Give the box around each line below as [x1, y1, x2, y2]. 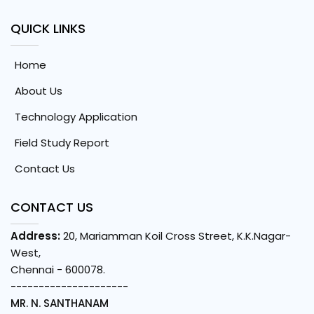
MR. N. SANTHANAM [11, 296, 109, 311]
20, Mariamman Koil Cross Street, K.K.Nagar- [60, 228, 291, 244]
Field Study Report [15, 135, 109, 151]
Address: [11, 228, 60, 244]
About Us [15, 83, 62, 99]
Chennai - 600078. [11, 262, 105, 278]
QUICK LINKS [11, 20, 86, 38]
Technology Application [15, 109, 137, 125]
